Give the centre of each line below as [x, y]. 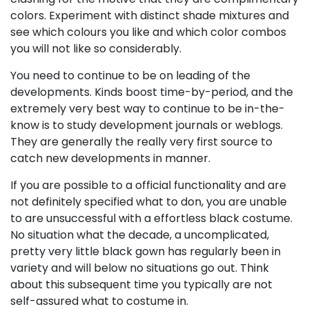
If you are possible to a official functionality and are [148, 185]
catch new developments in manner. [110, 158]
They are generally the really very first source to [141, 142]
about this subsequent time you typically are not [141, 285]
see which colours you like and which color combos [148, 32]
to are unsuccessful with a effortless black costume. [151, 218]
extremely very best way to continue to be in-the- [148, 109]
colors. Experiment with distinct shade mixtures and [150, 16]
